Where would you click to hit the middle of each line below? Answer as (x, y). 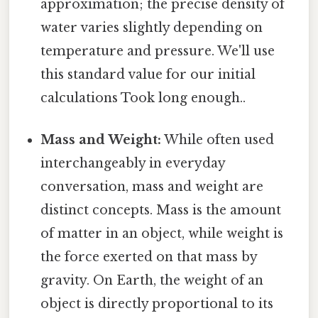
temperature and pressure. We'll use (158, 51)
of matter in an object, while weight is (162, 233)
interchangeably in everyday (133, 163)
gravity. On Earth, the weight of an (152, 280)
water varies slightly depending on (152, 27)
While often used (218, 139)
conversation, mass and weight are (152, 186)
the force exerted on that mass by (149, 257)
